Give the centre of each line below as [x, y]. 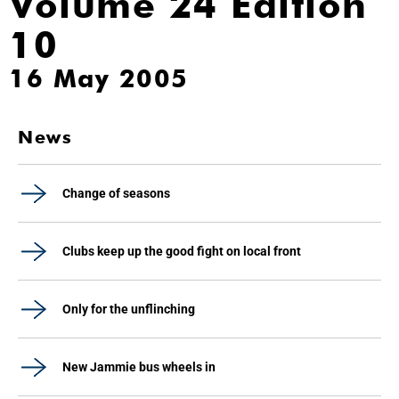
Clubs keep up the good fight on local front [182, 251]
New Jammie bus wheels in [139, 367]
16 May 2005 [99, 78]
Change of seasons [116, 193]
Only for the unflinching [129, 309]
